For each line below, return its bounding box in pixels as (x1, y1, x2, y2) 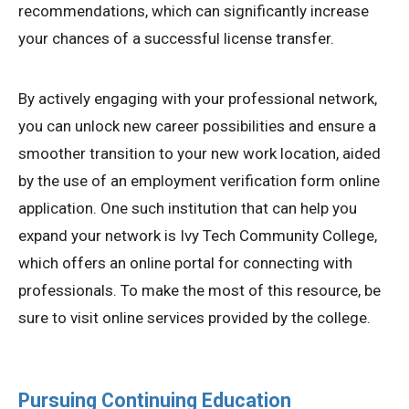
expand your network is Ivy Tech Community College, (18, 225, 377, 245)
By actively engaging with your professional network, (18, 89, 377, 108)
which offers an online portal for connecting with (18, 253, 352, 272)
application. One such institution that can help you (18, 198, 357, 217)
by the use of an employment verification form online (18, 171, 380, 190)
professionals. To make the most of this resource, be (18, 280, 381, 299)
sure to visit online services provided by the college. (18, 308, 371, 327)
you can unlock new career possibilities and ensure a (18, 116, 376, 135)
